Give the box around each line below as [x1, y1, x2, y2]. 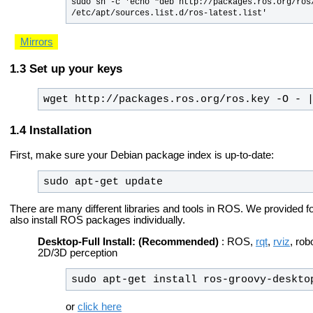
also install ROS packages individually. [10, 214, 185, 226]
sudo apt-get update [43, 176, 163, 188]
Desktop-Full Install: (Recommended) [38, 235, 219, 247]
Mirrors [20, 36, 53, 48]
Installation [29, 122, 92, 137]
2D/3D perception [38, 247, 117, 259]
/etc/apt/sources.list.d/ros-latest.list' [71, 8, 267, 19]
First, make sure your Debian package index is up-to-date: [10, 149, 274, 161]
